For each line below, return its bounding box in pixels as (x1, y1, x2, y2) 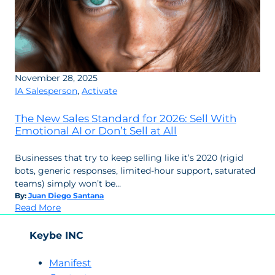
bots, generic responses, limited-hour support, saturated (15, 165, 255, 177)
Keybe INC (29, 230, 83, 242)
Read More (15, 202, 61, 214)
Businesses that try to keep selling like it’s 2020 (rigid (15, 152, 243, 164)
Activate (82, 85, 117, 97)
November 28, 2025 (15, 72, 98, 84)
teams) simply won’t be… (15, 178, 121, 190)
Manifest (49, 257, 91, 269)
